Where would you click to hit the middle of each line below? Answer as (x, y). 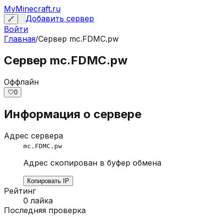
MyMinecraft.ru (32, 9)
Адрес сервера (33, 135)
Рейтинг (20, 191)
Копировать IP (48, 181)
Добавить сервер (60, 18)
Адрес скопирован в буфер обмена (92, 163)
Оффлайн (21, 82)
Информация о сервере (73, 114)
